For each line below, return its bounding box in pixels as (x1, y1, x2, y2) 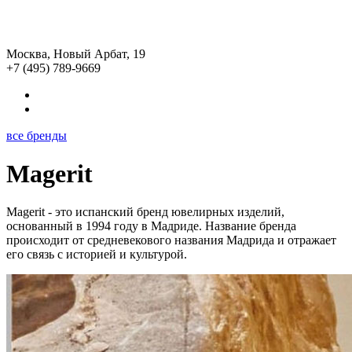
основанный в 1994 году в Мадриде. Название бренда (6, 219, 296, 233)
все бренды (6, 128, 67, 142)
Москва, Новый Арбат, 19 (6, 46, 145, 60)
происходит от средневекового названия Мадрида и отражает (6, 233, 336, 247)
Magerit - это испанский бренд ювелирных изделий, (6, 205, 284, 219)
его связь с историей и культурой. (6, 247, 187, 262)
